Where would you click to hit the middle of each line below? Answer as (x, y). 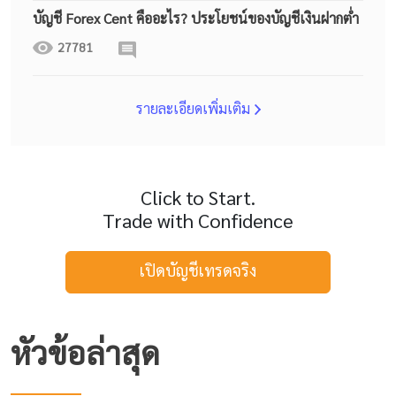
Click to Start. (198, 197)
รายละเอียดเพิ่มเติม (193, 108)
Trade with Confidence (198, 220)
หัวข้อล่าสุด (85, 351)
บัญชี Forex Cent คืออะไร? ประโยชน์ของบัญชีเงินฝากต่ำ (196, 18)
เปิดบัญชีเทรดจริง (198, 270)
